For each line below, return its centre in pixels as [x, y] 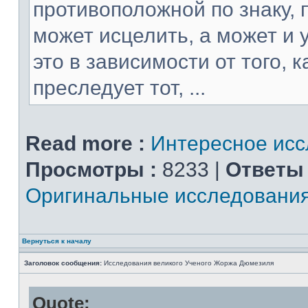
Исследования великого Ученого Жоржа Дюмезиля [188, 263]
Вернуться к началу [57, 241]
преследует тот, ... [119, 88]
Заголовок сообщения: [63, 263]
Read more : [85, 143]
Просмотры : [91, 169]
